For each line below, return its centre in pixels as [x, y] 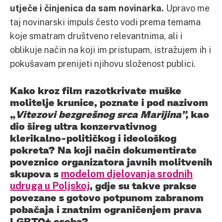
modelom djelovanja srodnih [127, 173]
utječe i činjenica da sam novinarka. [87, 8]
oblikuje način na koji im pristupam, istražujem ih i [111, 49]
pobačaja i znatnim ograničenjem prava [106, 209]
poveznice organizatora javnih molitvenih [111, 161]
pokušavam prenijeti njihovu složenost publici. [104, 63]
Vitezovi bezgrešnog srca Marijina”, [103, 114]
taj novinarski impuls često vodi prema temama [105, 22]
